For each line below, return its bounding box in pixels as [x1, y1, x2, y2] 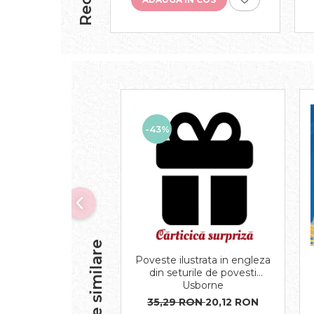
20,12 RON [205, 295, 259, 308]
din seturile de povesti [149, 266, 257, 279]
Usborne [182, 278, 224, 292]
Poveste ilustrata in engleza [135, 253, 271, 266]
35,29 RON [147, 295, 205, 308]
